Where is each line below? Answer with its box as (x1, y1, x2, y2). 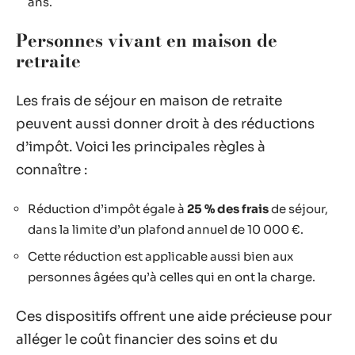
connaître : (16, 161, 87, 178)
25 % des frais (187, 201, 269, 216)
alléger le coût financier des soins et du (16, 331, 278, 348)
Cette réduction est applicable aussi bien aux (28, 248, 293, 264)
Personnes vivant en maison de (16, 27, 277, 54)
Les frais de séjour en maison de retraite (16, 92, 282, 109)
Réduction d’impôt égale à (28, 201, 187, 216)
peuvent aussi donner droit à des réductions (16, 115, 315, 132)
